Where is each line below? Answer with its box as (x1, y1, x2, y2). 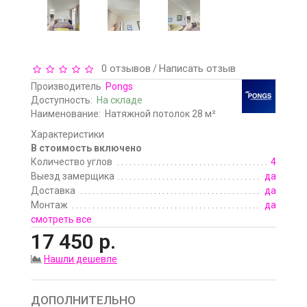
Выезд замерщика (31, 171, 114, 182)
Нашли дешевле (44, 254, 117, 265)
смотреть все (31, 214, 92, 225)
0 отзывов (96, 62, 151, 75)
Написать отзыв (159, 62, 236, 75)
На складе (97, 95, 143, 106)
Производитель (31, 81, 101, 93)
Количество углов (31, 156, 112, 168)
